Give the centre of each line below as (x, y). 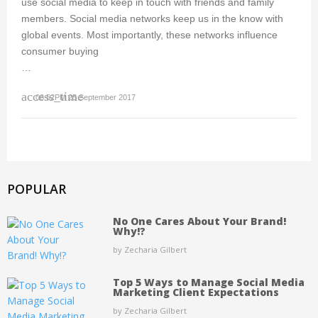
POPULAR (37, 189)
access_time (52, 97)
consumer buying (60, 51)
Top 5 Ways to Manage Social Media (208, 282)
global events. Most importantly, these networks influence (149, 35)
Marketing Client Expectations (196, 292)
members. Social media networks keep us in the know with (152, 18)
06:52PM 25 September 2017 (86, 97)
